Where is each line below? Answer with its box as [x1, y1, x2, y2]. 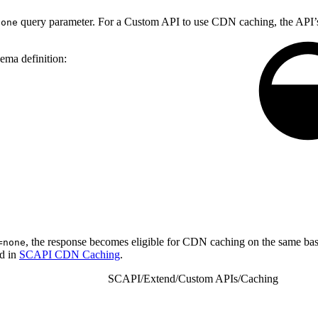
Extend [143, 272, 175, 285]
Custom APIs [178, 272, 238, 285]
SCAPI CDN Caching [19, 248, 120, 261]
